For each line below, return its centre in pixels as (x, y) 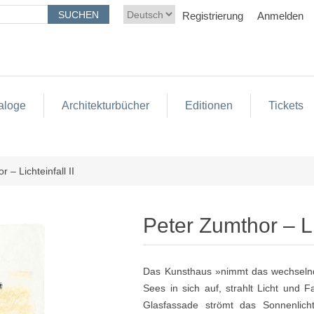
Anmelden (280, 16)
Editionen (209, 105)
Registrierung (213, 16)
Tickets (286, 105)
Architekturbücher (105, 105)
